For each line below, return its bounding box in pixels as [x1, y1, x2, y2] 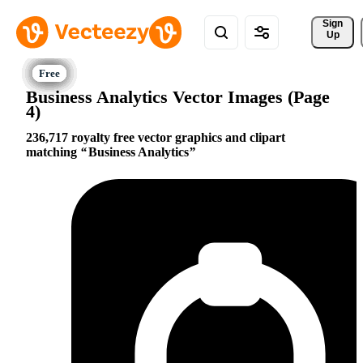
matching [26, 145, 80, 160]
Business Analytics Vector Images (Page [26, 86, 330, 107]
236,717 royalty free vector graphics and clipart [26, 130, 285, 145]
